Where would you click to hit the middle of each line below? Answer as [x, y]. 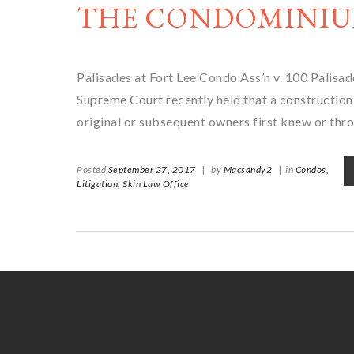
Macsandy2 [247, 169]
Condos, [312, 169]
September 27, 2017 [152, 169]
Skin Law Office [156, 184]
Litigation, [99, 184]
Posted [92, 169]
